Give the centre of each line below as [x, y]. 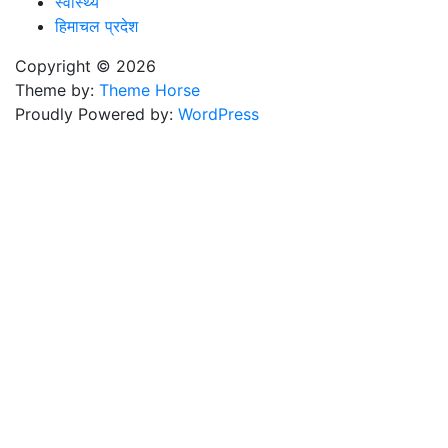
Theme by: [57, 90]
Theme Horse [149, 90]
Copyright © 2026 [85, 66]
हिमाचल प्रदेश [96, 26]
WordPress [218, 114]
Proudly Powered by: [96, 114]
